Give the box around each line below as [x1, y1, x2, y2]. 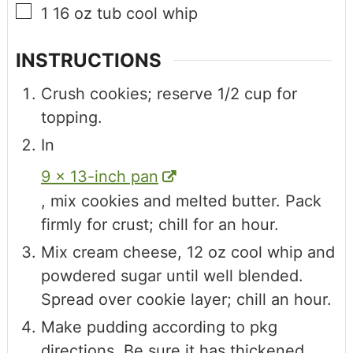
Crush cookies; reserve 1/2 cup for [40, 84, 297, 104]
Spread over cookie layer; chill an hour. [40, 290, 332, 310]
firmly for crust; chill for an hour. [40, 215, 279, 235]
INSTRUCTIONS [15, 49, 162, 72]
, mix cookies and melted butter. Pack [40, 191, 321, 211]
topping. [40, 108, 102, 128]
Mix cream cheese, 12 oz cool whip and [40, 243, 335, 262]
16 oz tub [52, 4, 121, 24]
